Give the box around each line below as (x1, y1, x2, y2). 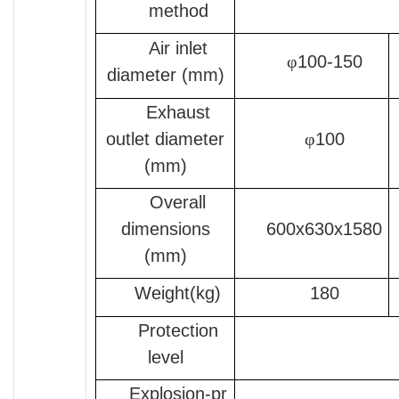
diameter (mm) (106, 65, 224, 85)
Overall (150, 192, 206, 213)
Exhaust (145, 102, 210, 123)
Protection (137, 321, 218, 341)
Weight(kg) (134, 283, 221, 304)
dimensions (120, 219, 210, 240)
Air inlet (148, 38, 208, 59)
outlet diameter (106, 129, 224, 150)
